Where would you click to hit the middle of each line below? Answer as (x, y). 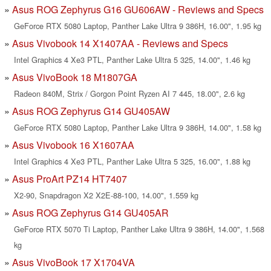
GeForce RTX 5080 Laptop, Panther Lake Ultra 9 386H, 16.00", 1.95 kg (138, 26)
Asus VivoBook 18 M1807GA (75, 77)
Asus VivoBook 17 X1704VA (73, 263)
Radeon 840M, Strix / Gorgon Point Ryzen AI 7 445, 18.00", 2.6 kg (129, 94)
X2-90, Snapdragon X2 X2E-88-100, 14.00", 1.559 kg (106, 195)
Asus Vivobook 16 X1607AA (73, 145)
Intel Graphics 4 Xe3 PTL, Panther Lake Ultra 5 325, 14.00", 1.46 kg (132, 60)
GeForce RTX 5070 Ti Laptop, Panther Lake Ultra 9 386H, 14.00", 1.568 (139, 229)
